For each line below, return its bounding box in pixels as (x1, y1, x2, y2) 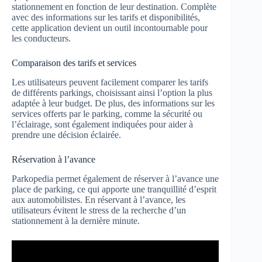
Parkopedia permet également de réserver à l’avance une (12, 173, 219, 184)
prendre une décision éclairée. (12, 130, 121, 140)
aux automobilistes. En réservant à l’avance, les (12, 194, 185, 205)
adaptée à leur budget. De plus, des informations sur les (12, 98, 215, 109)
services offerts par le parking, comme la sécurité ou (12, 109, 202, 119)
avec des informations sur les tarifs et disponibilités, (12, 12, 200, 23)
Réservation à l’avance (12, 154, 95, 165)
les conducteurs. (12, 33, 71, 44)
